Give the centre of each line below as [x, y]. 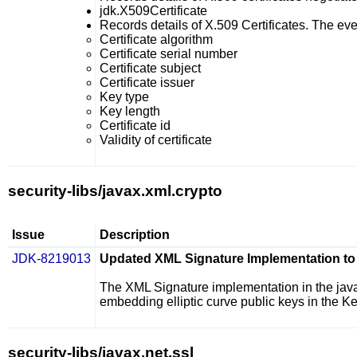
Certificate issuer [147, 82]
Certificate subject [150, 68]
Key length [130, 111]
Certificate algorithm [156, 39]
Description [135, 235]
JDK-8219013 [51, 259]
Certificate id [135, 126]
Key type [124, 97]
